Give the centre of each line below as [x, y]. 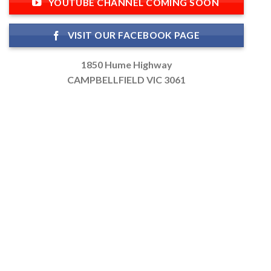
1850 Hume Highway [126, 64]
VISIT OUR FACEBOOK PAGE [134, 35]
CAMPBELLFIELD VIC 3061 [126, 79]
